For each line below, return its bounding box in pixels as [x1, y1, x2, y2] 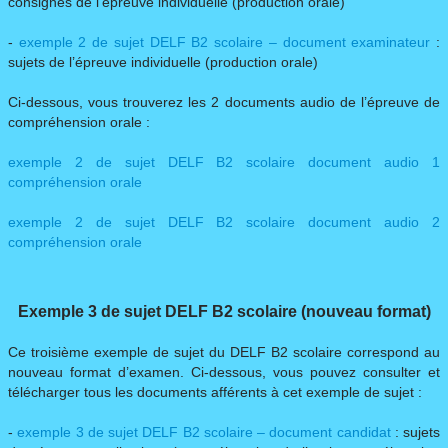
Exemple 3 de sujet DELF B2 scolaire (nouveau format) [17, 303, 431, 321]
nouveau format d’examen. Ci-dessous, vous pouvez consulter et [8, 364, 440, 381]
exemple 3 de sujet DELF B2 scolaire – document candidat [17, 424, 391, 441]
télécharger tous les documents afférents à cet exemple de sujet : [8, 384, 422, 401]
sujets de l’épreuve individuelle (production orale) [8, 54, 318, 71]
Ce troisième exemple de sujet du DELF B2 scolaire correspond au [8, 344, 440, 361]
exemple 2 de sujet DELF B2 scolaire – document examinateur [18, 34, 431, 51]
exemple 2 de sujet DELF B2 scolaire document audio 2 [8, 214, 440, 231]
